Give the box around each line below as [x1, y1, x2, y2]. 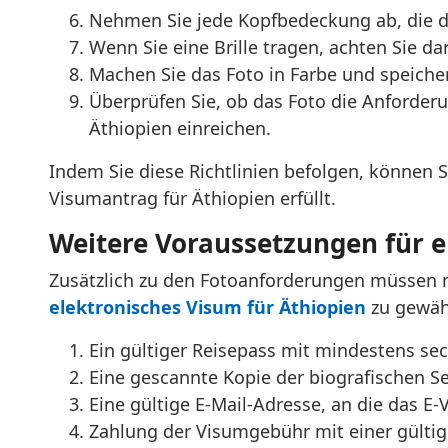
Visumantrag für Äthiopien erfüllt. [48, 186, 336, 210]
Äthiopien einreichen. [88, 116, 271, 140]
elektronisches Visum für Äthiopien [48, 295, 366, 319]
